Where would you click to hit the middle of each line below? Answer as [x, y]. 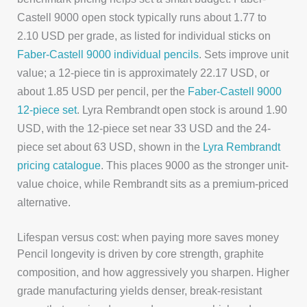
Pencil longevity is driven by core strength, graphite [141, 254]
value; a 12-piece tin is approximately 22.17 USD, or [144, 72]
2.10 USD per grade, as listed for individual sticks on [144, 35]
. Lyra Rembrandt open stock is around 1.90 [182, 109]
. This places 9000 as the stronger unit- [195, 165]
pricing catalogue [59, 165]
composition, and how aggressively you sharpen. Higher [153, 272]
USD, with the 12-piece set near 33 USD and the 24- [144, 128]
